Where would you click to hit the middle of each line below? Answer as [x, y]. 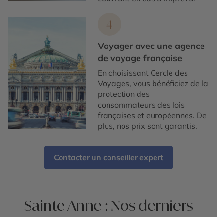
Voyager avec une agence [152, 46]
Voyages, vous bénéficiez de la [153, 84]
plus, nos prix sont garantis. [148, 126]
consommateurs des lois [141, 105]
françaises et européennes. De [153, 116]
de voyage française [140, 58]
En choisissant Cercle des [143, 73]
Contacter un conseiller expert [108, 158]
